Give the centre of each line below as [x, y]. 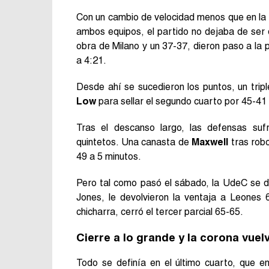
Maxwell [210, 142]
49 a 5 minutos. [109, 156]
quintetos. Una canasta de [134, 142]
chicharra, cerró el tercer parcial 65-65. [160, 211]
